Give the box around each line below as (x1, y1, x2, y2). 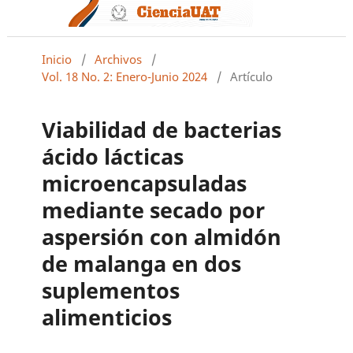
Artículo (230, 68, 273, 84)
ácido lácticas (42, 141, 184, 171)
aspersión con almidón (42, 221, 282, 251)
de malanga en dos (42, 248, 242, 278)
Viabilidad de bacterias (42, 114, 282, 144)
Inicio (42, 50, 72, 67)
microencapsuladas (42, 168, 247, 198)
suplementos (42, 275, 180, 305)
